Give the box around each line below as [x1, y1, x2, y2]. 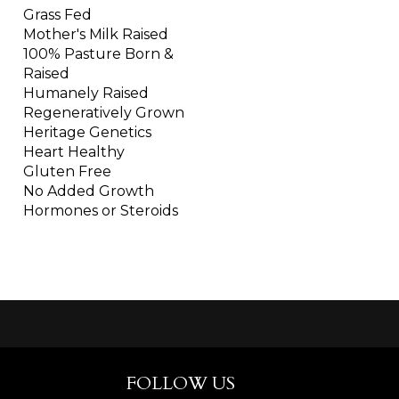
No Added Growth [23, 183, 154, 200]
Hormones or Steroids [23, 202, 178, 220]
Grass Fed [23, 6, 92, 24]
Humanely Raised [23, 85, 149, 102]
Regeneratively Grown [23, 104, 184, 122]
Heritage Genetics [23, 124, 151, 142]
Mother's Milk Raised [23, 26, 168, 44]
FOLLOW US [126, 371, 235, 396]
